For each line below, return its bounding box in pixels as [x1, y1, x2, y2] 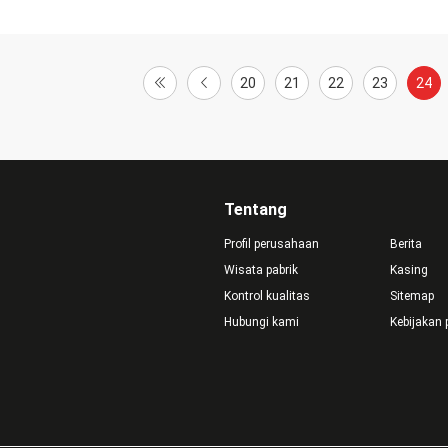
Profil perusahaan [224, 237, 319, 251]
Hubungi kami [224, 315, 299, 329]
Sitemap [389, 289, 434, 303]
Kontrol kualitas [224, 289, 310, 303]
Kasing [389, 263, 428, 277]
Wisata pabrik [224, 263, 298, 277]
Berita [389, 237, 422, 251]
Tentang [224, 200, 287, 219]
